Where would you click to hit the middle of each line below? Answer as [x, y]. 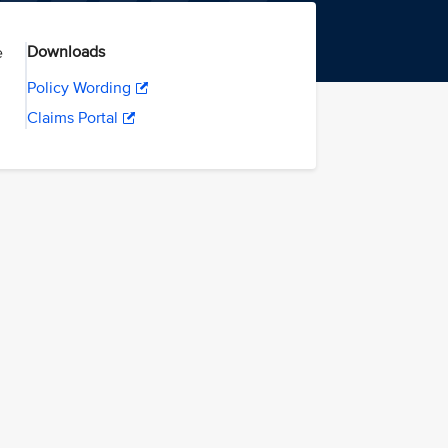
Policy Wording [78, 88]
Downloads [65, 52]
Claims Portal [72, 118]
